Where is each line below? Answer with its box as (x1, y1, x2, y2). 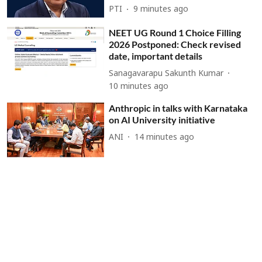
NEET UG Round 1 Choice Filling (109, 27, 242, 39)
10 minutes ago (109, 82, 169, 92)
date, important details (109, 50, 203, 62)
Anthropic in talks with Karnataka (109, 102, 248, 114)
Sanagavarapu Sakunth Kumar (109, 68, 224, 79)
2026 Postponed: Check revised (109, 39, 242, 50)
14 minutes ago (135, 132, 195, 143)
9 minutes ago (133, 5, 189, 15)
